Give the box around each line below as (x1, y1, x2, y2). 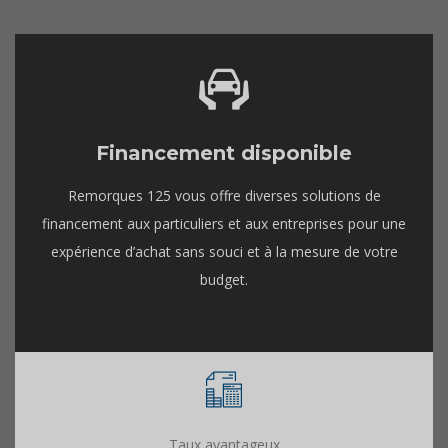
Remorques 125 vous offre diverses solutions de (67, 186, 381, 205)
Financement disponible (96, 141, 352, 165)
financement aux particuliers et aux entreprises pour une (42, 214, 406, 233)
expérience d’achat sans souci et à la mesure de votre (50, 242, 398, 261)
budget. (200, 270, 248, 289)
